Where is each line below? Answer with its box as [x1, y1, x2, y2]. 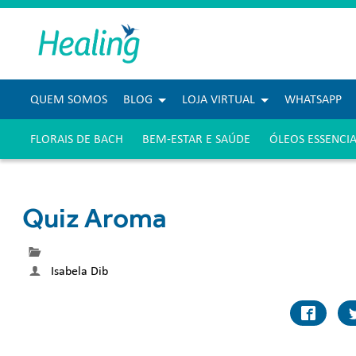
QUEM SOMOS [30, 92, 107, 106]
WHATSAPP [284, 92, 342, 106]
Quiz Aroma [22, 203, 167, 234]
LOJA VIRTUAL [182, 92, 255, 106]
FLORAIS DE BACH [30, 132, 123, 146]
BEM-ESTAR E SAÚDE [142, 132, 250, 146]
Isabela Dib [51, 263, 108, 278]
